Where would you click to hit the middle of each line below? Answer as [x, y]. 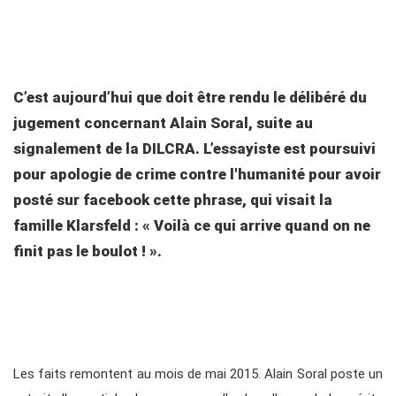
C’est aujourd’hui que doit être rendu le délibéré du [190, 98]
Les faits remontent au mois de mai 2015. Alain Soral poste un [198, 374]
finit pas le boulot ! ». [88, 251]
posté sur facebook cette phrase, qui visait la [173, 200]
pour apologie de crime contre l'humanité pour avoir [197, 175]
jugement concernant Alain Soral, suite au [163, 123]
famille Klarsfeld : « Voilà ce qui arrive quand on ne [192, 226]
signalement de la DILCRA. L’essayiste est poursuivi [194, 149]
